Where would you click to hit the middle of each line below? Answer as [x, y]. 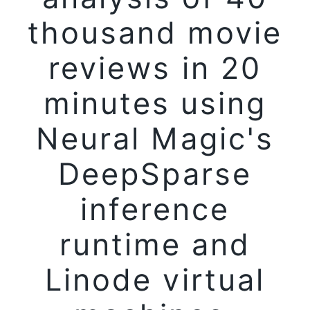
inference [155, 209]
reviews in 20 [155, 68]
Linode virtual [155, 280]
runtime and [155, 245]
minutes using [155, 103]
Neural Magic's [155, 139]
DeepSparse [155, 174]
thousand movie [155, 33]
